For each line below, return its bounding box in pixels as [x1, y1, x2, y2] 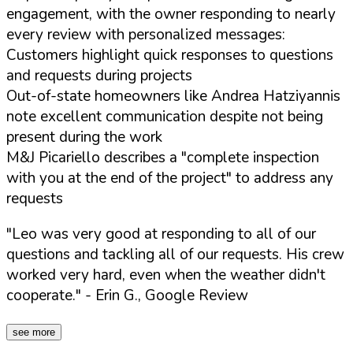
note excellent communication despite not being [6, 106, 323, 127]
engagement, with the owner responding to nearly [6, 3, 336, 24]
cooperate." [6, 284, 81, 306]
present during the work [6, 126, 162, 147]
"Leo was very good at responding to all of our [6, 223, 316, 244]
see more [13, 325, 55, 338]
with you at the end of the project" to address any [6, 167, 333, 188]
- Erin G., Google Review [81, 284, 248, 306]
